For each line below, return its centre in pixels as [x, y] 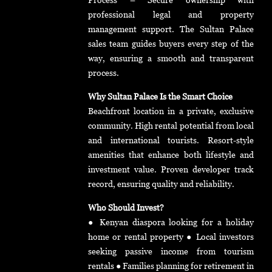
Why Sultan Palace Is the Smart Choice [160, 97]
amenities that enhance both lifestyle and [171, 155]
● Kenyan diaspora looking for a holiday [171, 222]
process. [104, 73]
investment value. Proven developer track [171, 169]
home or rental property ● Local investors [171, 237]
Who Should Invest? [126, 208]
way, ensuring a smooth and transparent [171, 58]
